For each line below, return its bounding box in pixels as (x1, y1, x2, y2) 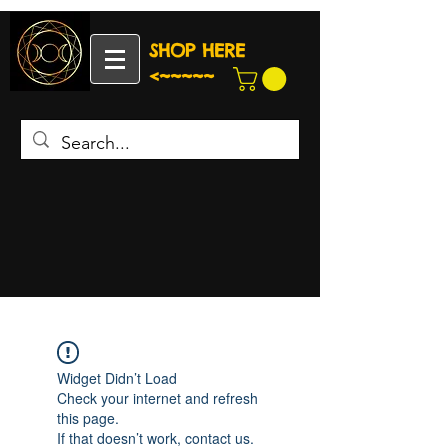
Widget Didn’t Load (57, 368, 177, 389)
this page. (57, 408, 119, 429)
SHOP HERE (149, 39, 245, 62)
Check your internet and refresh (57, 388, 258, 409)
